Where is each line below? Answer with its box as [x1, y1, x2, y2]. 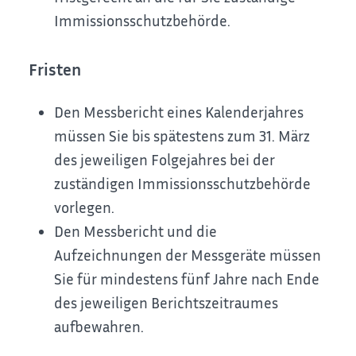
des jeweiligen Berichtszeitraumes [54, 293, 279, 312]
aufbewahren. [54, 317, 145, 336]
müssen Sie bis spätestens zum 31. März [54, 126, 311, 145]
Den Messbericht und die [54, 222, 218, 241]
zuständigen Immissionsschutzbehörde [54, 174, 311, 193]
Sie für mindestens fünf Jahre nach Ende [54, 269, 320, 288]
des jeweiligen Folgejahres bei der [54, 150, 276, 169]
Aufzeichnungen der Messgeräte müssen [54, 246, 322, 265]
